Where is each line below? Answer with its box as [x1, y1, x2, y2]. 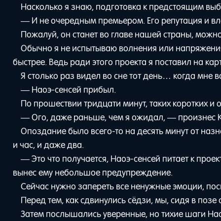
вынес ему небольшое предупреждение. [13, 167, 173, 178]
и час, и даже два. [13, 139, 84, 150]
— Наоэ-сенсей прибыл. [20, 84, 116, 95]
